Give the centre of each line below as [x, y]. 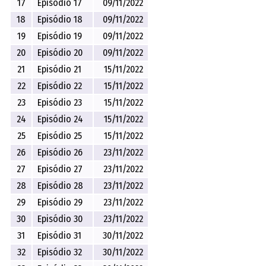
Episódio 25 [60, 135]
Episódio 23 [60, 102]
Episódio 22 [60, 85]
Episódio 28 [61, 185]
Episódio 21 [60, 69]
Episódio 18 [60, 19]
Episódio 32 [60, 252]
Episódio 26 [60, 152]
